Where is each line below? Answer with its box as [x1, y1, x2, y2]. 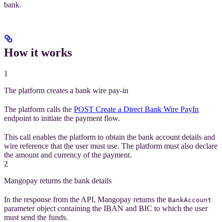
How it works [4, 46, 72, 59]
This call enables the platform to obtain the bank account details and [4, 133, 215, 142]
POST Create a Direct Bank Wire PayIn [74, 105, 199, 114]
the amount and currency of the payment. [4, 151, 132, 160]
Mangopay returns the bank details [4, 176, 111, 185]
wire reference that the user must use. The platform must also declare [4, 142, 218, 151]
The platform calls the [4, 105, 74, 114]
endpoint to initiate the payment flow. [4, 114, 120, 123]
